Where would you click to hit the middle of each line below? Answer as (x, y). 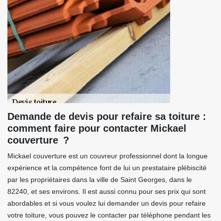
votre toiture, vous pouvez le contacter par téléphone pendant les (109, 215)
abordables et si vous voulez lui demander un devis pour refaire (107, 203)
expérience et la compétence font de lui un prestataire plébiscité (107, 168)
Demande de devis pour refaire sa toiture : (107, 116)
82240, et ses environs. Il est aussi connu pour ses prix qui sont (107, 191)
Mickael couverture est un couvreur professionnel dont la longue (108, 156)
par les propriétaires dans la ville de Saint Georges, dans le (100, 180)
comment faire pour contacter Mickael (97, 128)
